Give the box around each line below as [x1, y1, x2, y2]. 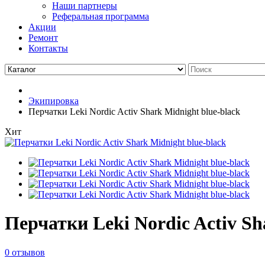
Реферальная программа [52, 11, 149, 21]
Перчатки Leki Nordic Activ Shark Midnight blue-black [28, 106, 240, 117]
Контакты [28, 43, 68, 53]
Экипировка [28, 95, 79, 106]
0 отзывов [5, 247, 45, 257]
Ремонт [28, 32, 58, 43]
